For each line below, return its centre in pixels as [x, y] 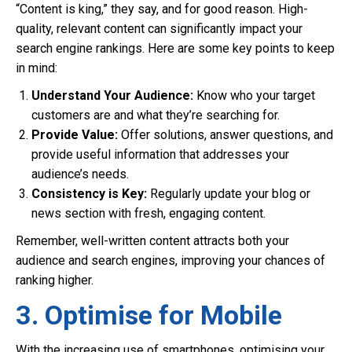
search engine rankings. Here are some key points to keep [175, 48]
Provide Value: [75, 135]
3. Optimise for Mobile [149, 315]
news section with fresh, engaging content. [148, 213]
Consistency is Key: [89, 194]
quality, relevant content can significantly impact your [159, 29]
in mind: [37, 68]
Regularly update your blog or [229, 194]
